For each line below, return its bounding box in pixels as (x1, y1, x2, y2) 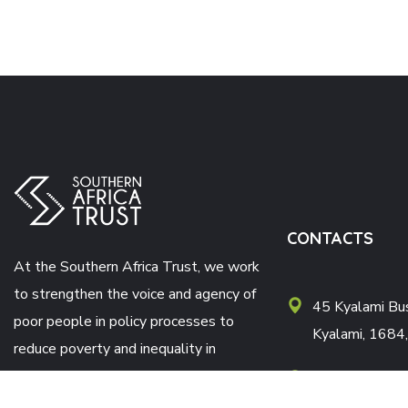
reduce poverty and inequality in (14, 339, 216, 360)
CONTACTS (287, 228, 373, 250)
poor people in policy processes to (14, 311, 234, 332)
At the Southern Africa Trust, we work (14, 257, 260, 278)
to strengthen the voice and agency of (14, 284, 256, 305)
